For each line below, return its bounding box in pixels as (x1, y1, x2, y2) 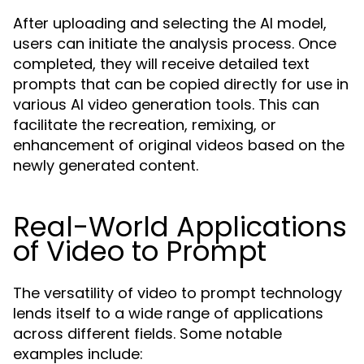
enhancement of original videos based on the (13, 135, 344, 155)
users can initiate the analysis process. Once (13, 33, 336, 54)
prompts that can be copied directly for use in (13, 74, 349, 94)
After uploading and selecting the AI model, (13, 13, 327, 33)
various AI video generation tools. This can (13, 94, 319, 115)
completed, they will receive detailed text (13, 54, 310, 74)
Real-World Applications (13, 207, 347, 246)
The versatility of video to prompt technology (13, 283, 342, 303)
